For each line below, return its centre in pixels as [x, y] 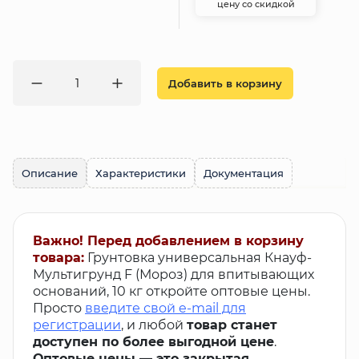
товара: [58, 258]
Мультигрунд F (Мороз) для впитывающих [173, 275]
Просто [59, 309]
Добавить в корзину [225, 83]
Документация [244, 173]
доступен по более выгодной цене [153, 342]
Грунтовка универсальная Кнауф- [200, 258]
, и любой [154, 325]
